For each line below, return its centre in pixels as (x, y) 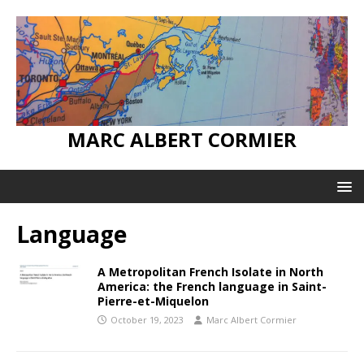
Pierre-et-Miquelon (153, 301)
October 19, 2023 (147, 320)
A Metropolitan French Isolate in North (210, 272)
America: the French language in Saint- (212, 287)
